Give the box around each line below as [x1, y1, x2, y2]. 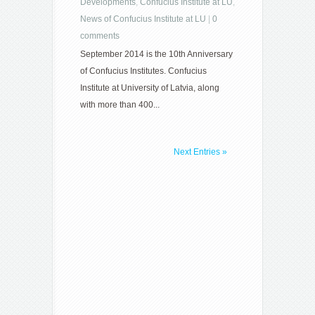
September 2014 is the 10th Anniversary [80, 49, 233, 59]
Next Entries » [174, 147, 227, 157]
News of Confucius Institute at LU [80, 14, 206, 24]
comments [80, 31, 120, 41]
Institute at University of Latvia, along [80, 83, 219, 93]
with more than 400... [80, 100, 160, 110]
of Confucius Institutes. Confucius [80, 66, 207, 76]
